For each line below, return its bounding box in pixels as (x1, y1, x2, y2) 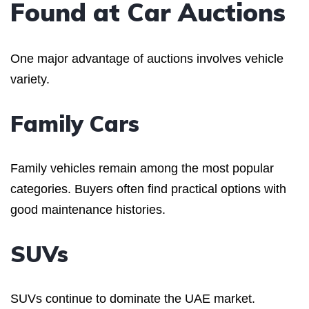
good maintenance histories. (10, 202, 166, 217)
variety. (10, 72, 50, 86)
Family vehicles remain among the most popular (10, 161, 274, 175)
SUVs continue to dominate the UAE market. (10, 291, 255, 306)
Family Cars (10, 109, 139, 137)
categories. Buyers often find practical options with (10, 181, 286, 196)
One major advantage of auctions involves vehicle (10, 51, 283, 66)
